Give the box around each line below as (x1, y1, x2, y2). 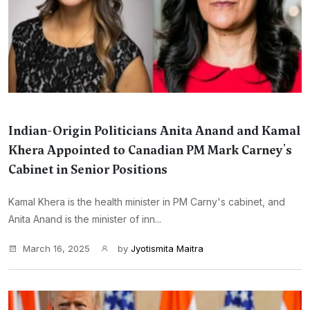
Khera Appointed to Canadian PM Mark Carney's (8, 142, 292, 158)
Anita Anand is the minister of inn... (8, 213, 161, 225)
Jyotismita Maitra (131, 243, 203, 254)
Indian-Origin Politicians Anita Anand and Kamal (8, 122, 300, 139)
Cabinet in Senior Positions (8, 161, 167, 178)
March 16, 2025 (23, 243, 90, 254)
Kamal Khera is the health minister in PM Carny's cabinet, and (8, 196, 285, 208)
